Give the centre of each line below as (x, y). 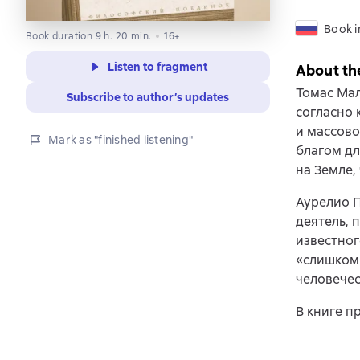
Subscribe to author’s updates (148, 97)
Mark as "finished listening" (121, 140)
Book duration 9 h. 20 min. (89, 36)
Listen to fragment (157, 67)
